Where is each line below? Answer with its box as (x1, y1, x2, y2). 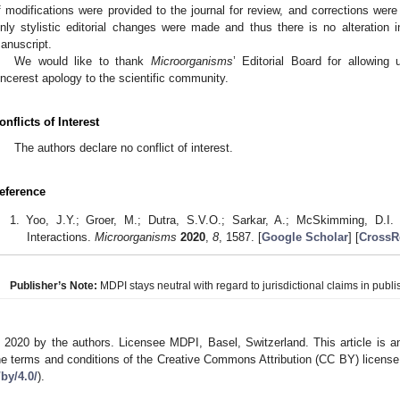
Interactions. (26, 229, 95, 244)
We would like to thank (14, 54, 151, 68)
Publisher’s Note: (10, 279, 97, 292)
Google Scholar (261, 229, 348, 244)
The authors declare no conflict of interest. (14, 140, 234, 154)
